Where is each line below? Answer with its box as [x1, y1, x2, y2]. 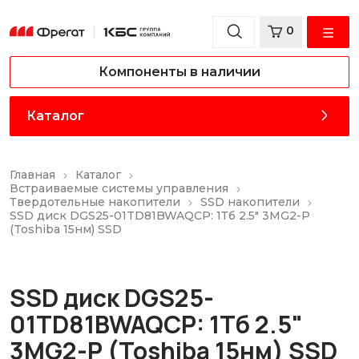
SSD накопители [200, 195, 300, 209]
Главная [10, 167, 55, 182]
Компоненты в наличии [99, 64, 260, 79]
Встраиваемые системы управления [10, 181, 228, 196]
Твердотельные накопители [10, 195, 180, 209]
